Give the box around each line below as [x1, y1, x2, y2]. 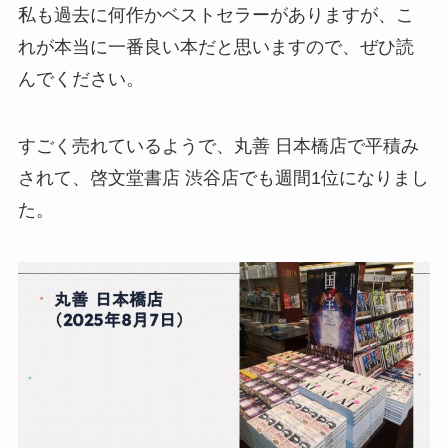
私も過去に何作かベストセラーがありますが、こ [17, 4, 414, 25]
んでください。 [17, 68, 144, 89]
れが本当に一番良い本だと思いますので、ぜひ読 [17, 36, 414, 57]
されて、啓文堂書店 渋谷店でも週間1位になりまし [17, 168, 429, 189]
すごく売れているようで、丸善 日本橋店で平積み [17, 136, 419, 157]
